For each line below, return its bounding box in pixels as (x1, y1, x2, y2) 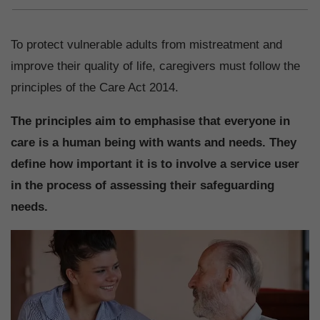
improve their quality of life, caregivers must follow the (11, 59, 300, 74)
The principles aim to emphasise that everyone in (11, 114, 290, 129)
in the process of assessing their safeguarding (11, 179, 274, 193)
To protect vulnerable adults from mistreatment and (11, 38, 282, 52)
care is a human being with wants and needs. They (11, 136, 296, 150)
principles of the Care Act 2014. (11, 81, 179, 95)
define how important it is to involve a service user (11, 157, 299, 171)
